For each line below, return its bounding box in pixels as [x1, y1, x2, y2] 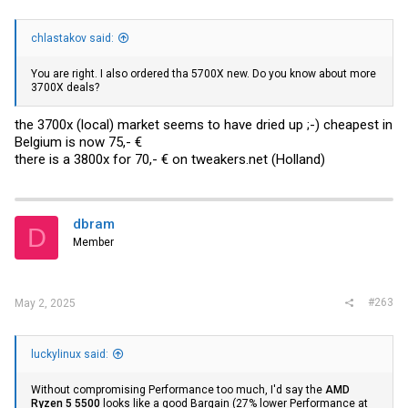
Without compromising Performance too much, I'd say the [31, 382, 325, 396]
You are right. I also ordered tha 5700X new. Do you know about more [31, 66, 376, 80]
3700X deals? [31, 80, 99, 94]
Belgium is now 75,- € [15, 134, 142, 150]
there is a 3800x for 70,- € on [15, 151, 191, 168]
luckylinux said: [31, 347, 108, 361]
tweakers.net [191, 151, 268, 168]
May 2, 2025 [15, 296, 76, 310]
